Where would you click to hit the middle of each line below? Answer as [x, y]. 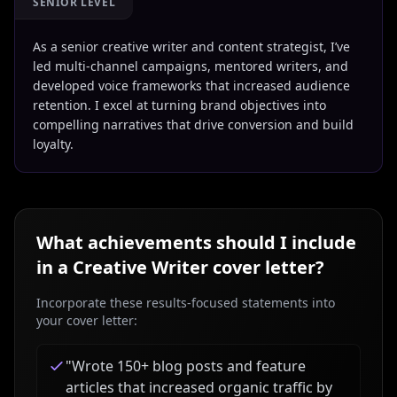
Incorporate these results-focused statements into [186, 303]
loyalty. [53, 144]
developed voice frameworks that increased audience [191, 86]
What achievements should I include [196, 242]
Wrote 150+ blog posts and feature [189, 366]
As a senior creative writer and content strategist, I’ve [191, 47]
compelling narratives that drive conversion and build [193, 125]
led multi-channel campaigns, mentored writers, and [191, 66]
